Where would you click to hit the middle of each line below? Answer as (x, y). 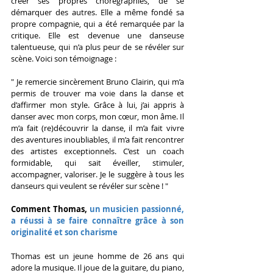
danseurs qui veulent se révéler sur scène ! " (90, 186)
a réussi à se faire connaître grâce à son (97, 220)
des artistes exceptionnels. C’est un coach (97, 151)
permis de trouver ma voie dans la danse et (97, 93)
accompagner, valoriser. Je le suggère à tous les (97, 174)
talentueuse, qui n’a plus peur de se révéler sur (97, 47)
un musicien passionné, (136, 209)
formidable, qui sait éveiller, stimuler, (97, 162)
